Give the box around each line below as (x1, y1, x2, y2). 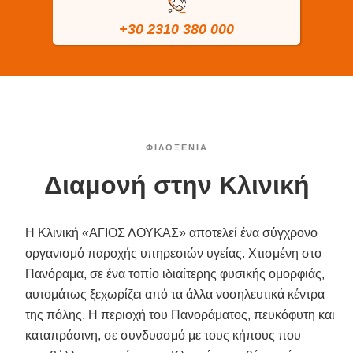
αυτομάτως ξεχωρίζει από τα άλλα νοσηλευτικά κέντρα (25, 287, 325, 301)
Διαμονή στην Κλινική (43, 170, 310, 199)
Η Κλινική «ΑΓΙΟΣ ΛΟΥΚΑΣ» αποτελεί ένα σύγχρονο (25, 225, 318, 240)
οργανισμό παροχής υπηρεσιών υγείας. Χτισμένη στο (25, 246, 321, 260)
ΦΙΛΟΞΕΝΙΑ (145, 142, 208, 152)
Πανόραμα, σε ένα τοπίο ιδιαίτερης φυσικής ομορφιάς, (25, 266, 325, 281)
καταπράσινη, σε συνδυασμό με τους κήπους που (25, 328, 301, 342)
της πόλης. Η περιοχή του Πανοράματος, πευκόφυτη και (25, 307, 335, 321)
